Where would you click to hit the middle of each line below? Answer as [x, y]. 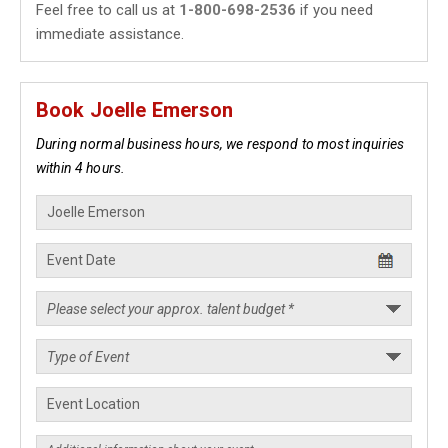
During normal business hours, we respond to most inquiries [220, 144]
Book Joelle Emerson [135, 110]
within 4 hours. [81, 168]
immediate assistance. [110, 34]
